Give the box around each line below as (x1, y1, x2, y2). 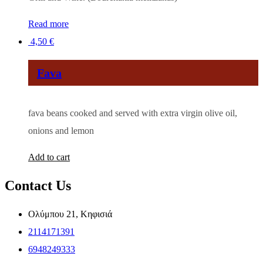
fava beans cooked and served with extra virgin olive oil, (28, 108, 237, 119)
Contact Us (5, 177, 71, 193)
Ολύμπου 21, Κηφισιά (28, 208, 112, 219)
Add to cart (28, 152, 70, 163)
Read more (28, 18, 69, 29)
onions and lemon (28, 126, 94, 136)
